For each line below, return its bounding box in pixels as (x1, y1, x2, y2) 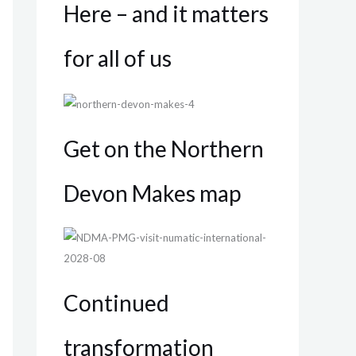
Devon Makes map (64, 179, 241, 207)
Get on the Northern (64, 134, 264, 162)
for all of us (64, 44, 172, 72)
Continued (64, 288, 169, 316)
